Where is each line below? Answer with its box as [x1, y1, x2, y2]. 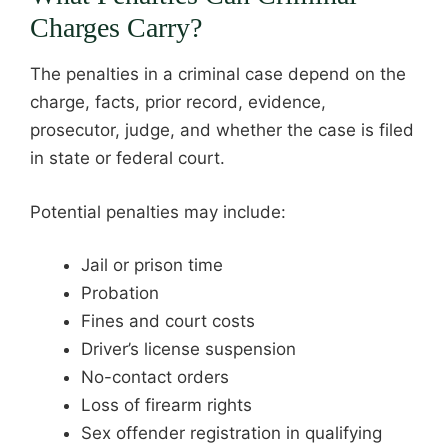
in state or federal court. [30, 148, 225, 168]
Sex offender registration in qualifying [81, 423, 382, 443]
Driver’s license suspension [81, 339, 296, 359]
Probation [81, 283, 159, 303]
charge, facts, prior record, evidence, [30, 92, 326, 112]
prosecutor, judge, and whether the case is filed [30, 120, 414, 140]
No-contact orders [81, 367, 229, 387]
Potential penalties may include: [30, 201, 286, 222]
